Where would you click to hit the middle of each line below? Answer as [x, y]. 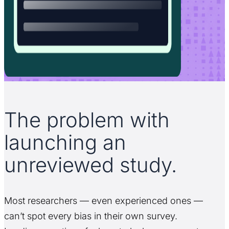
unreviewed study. [90, 165]
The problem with [87, 120]
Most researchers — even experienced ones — [104, 200]
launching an [65, 142]
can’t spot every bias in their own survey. [91, 216]
